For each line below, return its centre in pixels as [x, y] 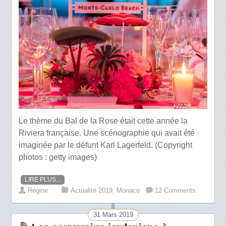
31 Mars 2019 [113, 215]
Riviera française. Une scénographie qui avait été [107, 133]
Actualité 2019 [92, 191]
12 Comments [176, 191]
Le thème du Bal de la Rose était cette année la [103, 121]
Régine [38, 191]
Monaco [128, 191]
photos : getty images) [58, 157]
